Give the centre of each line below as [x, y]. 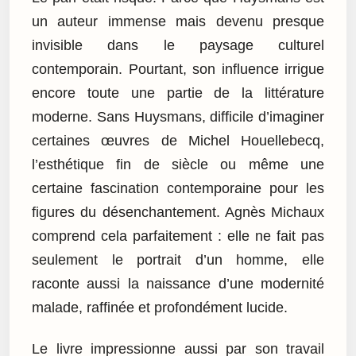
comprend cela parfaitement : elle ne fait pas [178, 236]
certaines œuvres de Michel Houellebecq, [178, 140]
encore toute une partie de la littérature [178, 93]
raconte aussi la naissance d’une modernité [178, 283]
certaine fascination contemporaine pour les [178, 188]
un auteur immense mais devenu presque [178, 21]
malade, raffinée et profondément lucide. [160, 307]
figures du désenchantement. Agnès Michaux [178, 212]
